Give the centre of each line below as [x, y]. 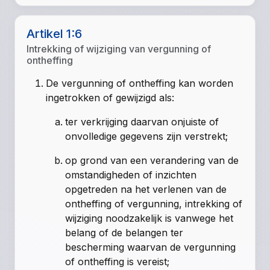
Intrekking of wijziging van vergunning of [119, 49]
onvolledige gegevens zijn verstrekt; [147, 137]
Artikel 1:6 [55, 34]
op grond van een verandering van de [152, 161]
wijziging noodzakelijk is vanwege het [149, 218]
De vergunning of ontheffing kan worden [140, 83]
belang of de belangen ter [124, 233]
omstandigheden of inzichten [131, 175]
